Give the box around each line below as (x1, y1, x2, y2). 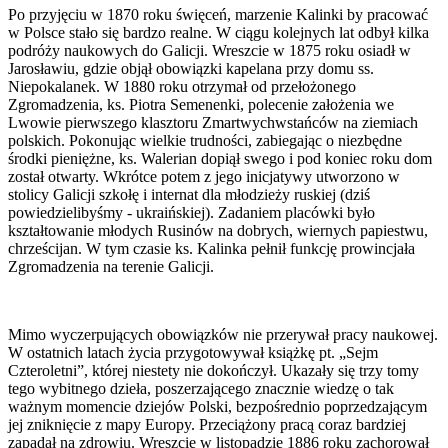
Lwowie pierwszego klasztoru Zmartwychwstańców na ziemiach (8, 113, 418, 131)
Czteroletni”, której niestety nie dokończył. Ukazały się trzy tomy (8, 361, 419, 379)
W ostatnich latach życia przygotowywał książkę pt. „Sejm (8, 343, 378, 361)
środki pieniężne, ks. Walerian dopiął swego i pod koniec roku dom (8, 149, 432, 167)
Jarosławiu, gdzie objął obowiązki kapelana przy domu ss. (8, 59, 374, 77)
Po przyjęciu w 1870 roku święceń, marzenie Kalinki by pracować (8, 5, 428, 23)
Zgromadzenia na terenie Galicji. (8, 257, 214, 275)
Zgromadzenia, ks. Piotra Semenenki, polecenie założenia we (8, 95, 394, 113)
